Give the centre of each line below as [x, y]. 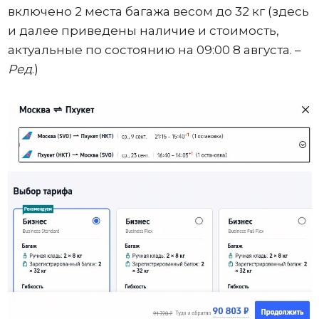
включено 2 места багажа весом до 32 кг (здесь [158, 11]
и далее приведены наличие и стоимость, [143, 30]
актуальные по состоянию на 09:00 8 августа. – [154, 49]
